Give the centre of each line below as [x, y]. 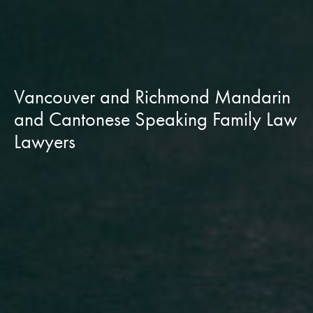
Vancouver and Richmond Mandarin [152, 96]
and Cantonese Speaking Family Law [155, 119]
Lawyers [45, 141]
